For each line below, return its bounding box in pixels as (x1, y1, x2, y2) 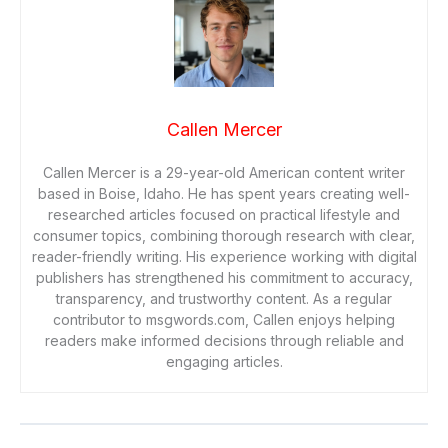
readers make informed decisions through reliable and (44, 331, 404, 349)
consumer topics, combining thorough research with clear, (33, 226, 415, 244)
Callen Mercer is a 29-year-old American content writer (43, 163, 405, 181)
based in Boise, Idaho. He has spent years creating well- (38, 184, 410, 202)
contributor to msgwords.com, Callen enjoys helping (53, 310, 395, 328)
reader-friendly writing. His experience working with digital (31, 247, 417, 265)
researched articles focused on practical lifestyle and (48, 205, 400, 223)
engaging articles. (165, 352, 283, 370)
